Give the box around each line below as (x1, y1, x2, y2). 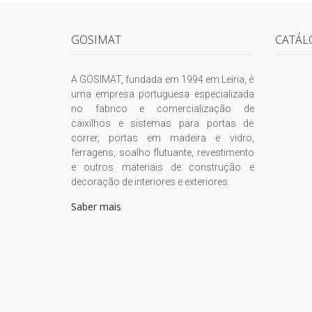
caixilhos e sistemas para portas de (71, 118, 254, 130)
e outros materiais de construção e (71, 162, 254, 173)
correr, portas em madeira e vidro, (71, 132, 254, 144)
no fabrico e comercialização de (71, 103, 254, 115)
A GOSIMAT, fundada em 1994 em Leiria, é (71, 74, 254, 86)
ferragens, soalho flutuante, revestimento (71, 147, 254, 159)
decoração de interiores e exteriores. (71, 176, 230, 188)
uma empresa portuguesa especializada (71, 88, 254, 100)
